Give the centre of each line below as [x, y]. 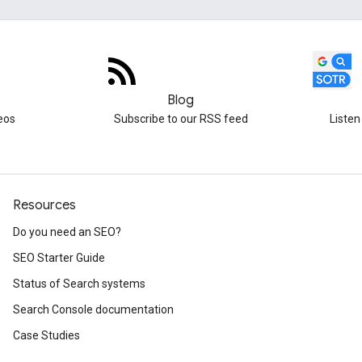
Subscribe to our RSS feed [181, 119]
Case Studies [46, 335]
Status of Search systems [79, 284]
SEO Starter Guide [59, 258]
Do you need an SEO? [67, 232]
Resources [44, 205]
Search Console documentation [93, 309]
